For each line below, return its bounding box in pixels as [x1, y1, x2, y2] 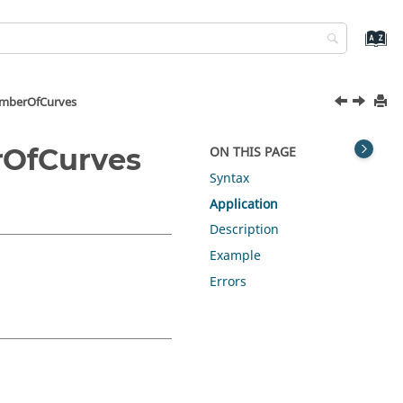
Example [210, 246, 262, 266]
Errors [210, 272, 247, 291]
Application [210, 194, 279, 214]
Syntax [210, 168, 250, 188]
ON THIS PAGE [210, 143, 297, 162]
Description [210, 220, 280, 240]
